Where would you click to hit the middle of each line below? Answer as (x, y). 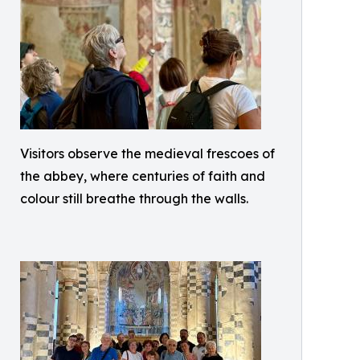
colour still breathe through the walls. (134, 198)
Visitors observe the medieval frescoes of (147, 153)
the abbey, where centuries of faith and (143, 176)
